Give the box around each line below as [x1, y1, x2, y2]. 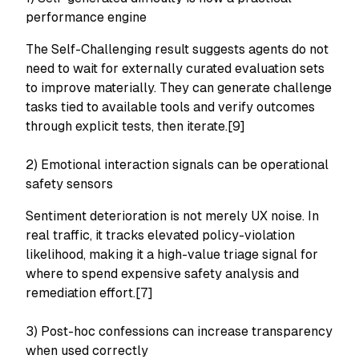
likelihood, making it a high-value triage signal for [26, 247, 318, 262]
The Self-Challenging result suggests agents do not [26, 42, 329, 57]
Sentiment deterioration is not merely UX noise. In [26, 208, 319, 224]
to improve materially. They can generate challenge [26, 80, 332, 95]
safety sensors [26, 176, 113, 192]
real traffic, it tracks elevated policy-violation [26, 228, 295, 243]
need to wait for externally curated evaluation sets [26, 61, 325, 76]
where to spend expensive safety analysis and [26, 266, 299, 281]
